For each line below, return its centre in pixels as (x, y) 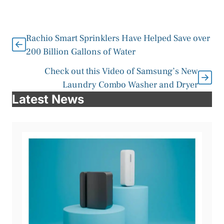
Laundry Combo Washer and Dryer (130, 84)
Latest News (48, 99)
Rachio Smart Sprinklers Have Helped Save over (118, 38)
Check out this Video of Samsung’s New (121, 71)
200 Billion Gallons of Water (81, 51)
